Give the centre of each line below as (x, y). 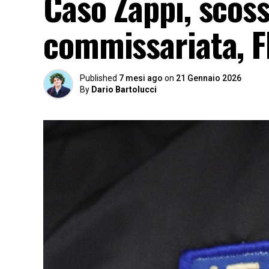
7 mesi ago (141, 78)
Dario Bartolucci (124, 89)
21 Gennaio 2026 (209, 78)
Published (98, 78)
